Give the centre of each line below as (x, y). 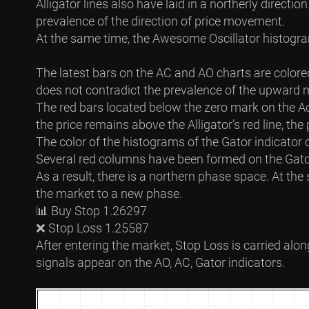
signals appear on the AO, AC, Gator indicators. (160, 262)
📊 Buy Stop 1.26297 (91, 211)
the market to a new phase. (109, 193)
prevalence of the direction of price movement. (160, 21)
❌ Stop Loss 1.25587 (92, 228)
